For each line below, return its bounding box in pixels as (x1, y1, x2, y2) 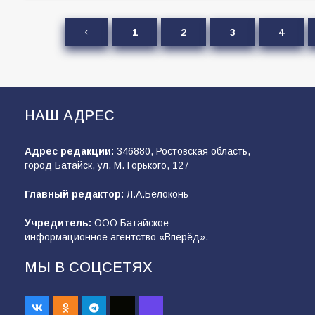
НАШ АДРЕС (25, 108, 115, 123)
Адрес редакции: (25, 146, 114, 157)
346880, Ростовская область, (114, 146, 250, 157)
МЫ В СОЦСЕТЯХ (25, 259, 153, 275)
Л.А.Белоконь (124, 188, 188, 200)
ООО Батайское (91, 217, 169, 229)
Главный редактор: (25, 188, 124, 200)
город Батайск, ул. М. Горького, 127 (25, 160, 189, 171)
